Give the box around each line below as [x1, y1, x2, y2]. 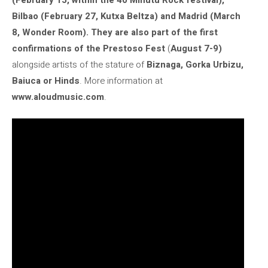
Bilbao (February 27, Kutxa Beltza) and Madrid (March [12, 9, 240, 23]
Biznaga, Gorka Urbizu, [147, 57, 243, 71]
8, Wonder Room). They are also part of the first [12, 25, 218, 39]
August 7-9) [170, 41, 222, 55]
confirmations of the [12, 41, 100, 55]
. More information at [80, 74, 163, 87]
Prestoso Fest [103, 41, 167, 55]
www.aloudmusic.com [12, 90, 104, 103]
